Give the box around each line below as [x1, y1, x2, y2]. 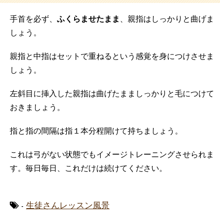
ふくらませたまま [57, 15, 120, 24]
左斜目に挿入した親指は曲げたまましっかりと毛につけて [10, 90, 214, 98]
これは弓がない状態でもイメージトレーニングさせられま [10, 151, 214, 159]
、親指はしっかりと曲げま [120, 15, 214, 24]
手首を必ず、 [10, 15, 57, 24]
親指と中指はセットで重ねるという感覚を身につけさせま [10, 53, 214, 61]
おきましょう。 [10, 104, 65, 112]
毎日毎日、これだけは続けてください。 [26, 165, 167, 173]
